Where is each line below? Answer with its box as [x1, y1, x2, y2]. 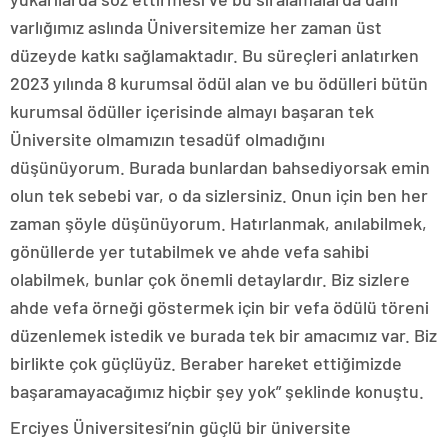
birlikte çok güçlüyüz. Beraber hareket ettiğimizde [10, 352, 402, 375]
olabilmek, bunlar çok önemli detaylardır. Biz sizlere [10, 268, 410, 291]
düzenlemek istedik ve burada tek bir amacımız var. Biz [10, 324, 437, 347]
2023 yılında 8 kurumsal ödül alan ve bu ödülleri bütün [10, 72, 428, 95]
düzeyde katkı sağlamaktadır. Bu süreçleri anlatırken [10, 44, 419, 67]
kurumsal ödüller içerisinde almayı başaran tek [10, 100, 374, 123]
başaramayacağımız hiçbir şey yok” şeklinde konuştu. [10, 380, 424, 403]
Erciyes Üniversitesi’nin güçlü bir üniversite [10, 416, 351, 439]
